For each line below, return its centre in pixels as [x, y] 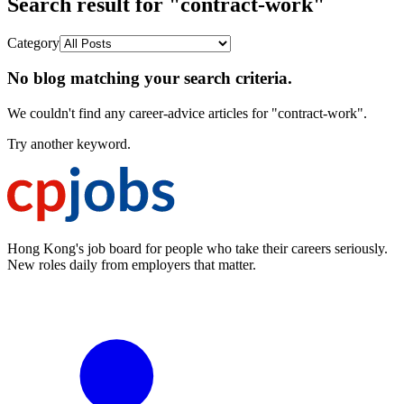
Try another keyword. [69, 144]
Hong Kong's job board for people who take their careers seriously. [197, 249]
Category [33, 42]
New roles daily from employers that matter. [132, 265]
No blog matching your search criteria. [150, 78]
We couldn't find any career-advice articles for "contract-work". [187, 114]
